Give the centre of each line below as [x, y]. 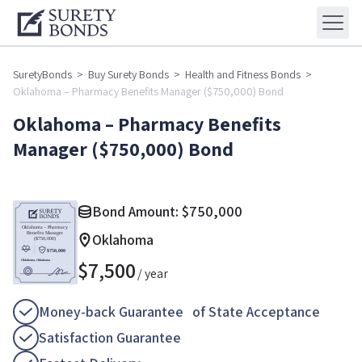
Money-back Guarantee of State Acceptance [179, 312]
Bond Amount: [137, 212]
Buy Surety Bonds [128, 75]
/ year [153, 274]
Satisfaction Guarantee [110, 338]
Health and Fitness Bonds [243, 75]
